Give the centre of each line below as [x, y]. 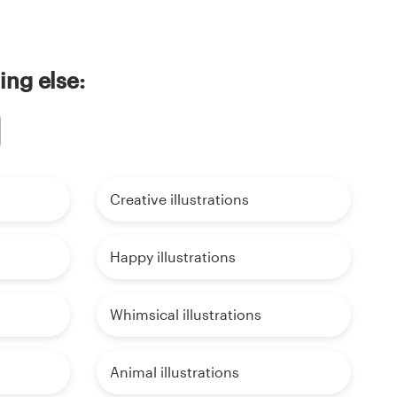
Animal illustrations [174, 372]
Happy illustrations [172, 257]
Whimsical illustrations [185, 315]
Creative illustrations [179, 199]
